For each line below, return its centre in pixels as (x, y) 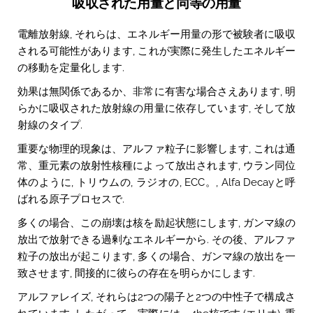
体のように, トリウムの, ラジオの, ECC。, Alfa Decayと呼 (156, 182)
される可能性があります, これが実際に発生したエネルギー (156, 51)
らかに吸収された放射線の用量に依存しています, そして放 (156, 108)
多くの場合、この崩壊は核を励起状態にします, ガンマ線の (156, 223)
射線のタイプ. (50, 125)
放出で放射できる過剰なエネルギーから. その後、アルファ (156, 239)
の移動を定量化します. (71, 67)
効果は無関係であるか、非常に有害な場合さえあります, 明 (156, 91)
